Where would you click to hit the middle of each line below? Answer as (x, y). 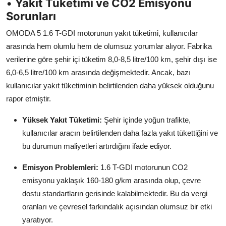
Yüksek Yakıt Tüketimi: (62, 120)
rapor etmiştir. (29, 99)
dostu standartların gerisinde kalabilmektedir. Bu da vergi (115, 194)
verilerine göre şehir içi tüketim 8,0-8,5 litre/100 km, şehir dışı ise (111, 60)
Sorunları (31, 16)
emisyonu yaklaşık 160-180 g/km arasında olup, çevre (111, 181)
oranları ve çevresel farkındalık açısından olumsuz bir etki (117, 207)
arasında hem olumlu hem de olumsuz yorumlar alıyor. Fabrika (109, 46)
